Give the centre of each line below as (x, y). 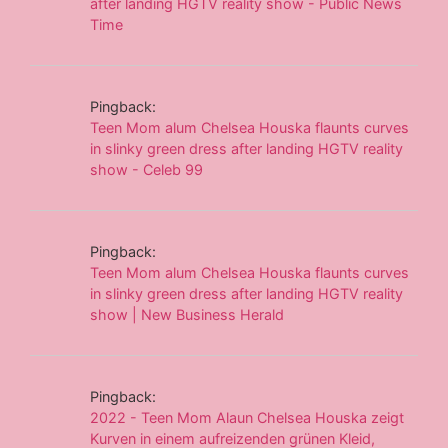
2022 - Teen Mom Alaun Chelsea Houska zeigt (247, 417)
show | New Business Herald (187, 314)
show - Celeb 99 (147, 169)
